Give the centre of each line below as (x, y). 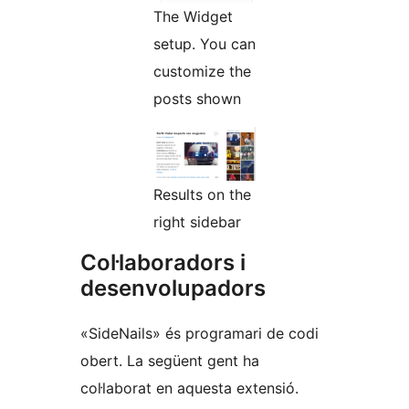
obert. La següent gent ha (170, 360)
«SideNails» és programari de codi (199, 333)
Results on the (202, 194)
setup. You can (204, 43)
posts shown (197, 98)
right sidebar (197, 221)
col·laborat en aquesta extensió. (189, 388)
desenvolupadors (173, 288)
